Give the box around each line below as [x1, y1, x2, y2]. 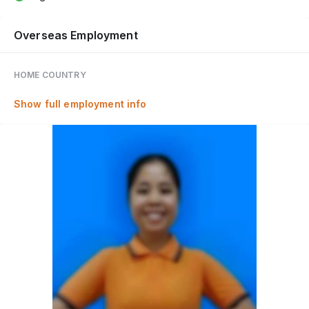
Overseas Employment [14, 28, 138, 42]
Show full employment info [14, 97, 147, 110]
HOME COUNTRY [14, 69, 86, 80]
